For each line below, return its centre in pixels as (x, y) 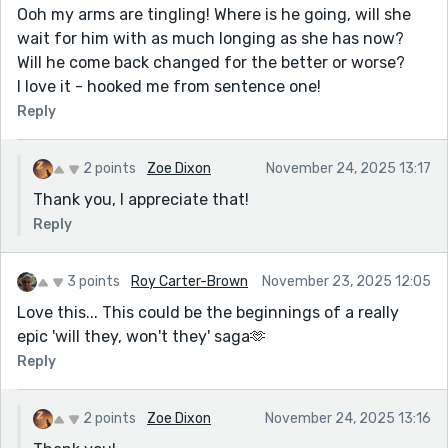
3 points (93, 281)
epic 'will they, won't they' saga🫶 (141, 336)
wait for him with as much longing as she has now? (210, 38)
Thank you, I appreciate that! (141, 199)
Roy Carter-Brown (189, 281)
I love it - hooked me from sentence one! (169, 86)
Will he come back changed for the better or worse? (211, 62)
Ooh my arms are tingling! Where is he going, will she (214, 14)
